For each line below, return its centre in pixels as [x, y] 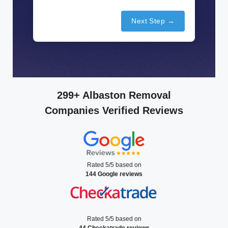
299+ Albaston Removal [114, 95]
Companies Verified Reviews [114, 111]
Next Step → [153, 21]
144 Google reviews [114, 174]
